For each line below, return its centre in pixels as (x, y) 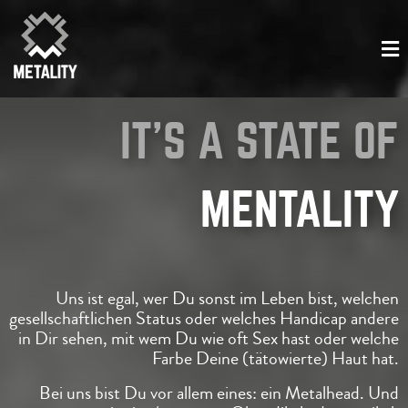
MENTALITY (300, 209)
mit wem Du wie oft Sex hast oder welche (255, 338)
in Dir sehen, (65, 338)
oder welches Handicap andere (292, 318)
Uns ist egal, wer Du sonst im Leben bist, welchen (227, 298)
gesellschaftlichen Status (97, 318)
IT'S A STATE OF (260, 140)
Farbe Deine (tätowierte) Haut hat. (275, 358)
